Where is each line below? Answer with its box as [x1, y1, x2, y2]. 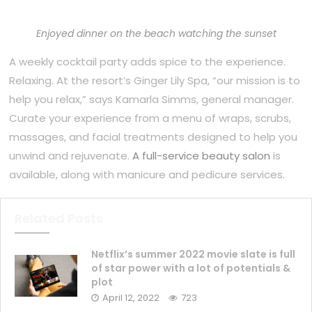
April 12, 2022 [102, 291, 159, 305]
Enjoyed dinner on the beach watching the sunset [36, 26, 276, 41]
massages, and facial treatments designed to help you [9, 130, 298, 145]
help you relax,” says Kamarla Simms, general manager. [9, 92, 295, 107]
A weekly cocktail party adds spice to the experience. [9, 54, 286, 70]
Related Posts [15, 210, 103, 228]
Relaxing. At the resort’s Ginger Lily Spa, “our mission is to [9, 73, 301, 88]
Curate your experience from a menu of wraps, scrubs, [9, 111, 292, 126]
